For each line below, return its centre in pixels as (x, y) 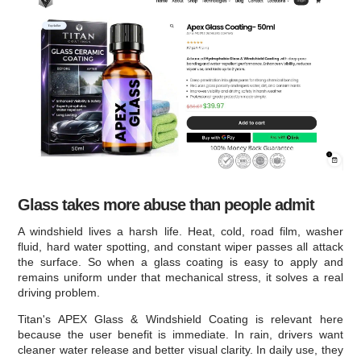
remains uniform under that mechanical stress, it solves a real (180, 277)
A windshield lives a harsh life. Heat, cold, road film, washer (180, 231)
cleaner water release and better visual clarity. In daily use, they (180, 349)
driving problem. (59, 292)
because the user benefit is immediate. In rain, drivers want (180, 334)
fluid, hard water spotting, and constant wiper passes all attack (180, 246)
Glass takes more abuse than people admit (166, 204)
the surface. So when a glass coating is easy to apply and (180, 261)
